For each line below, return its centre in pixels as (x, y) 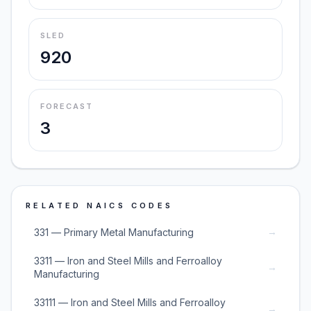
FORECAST (67, 106)
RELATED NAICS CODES (100, 205)
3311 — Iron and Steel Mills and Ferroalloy (128, 261)
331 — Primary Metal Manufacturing (114, 232)
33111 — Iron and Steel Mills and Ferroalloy (130, 302)
